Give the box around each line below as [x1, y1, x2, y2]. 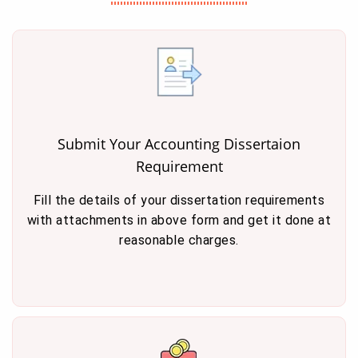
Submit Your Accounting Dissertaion [58, 134, 300, 153]
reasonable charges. [119, 233, 239, 248]
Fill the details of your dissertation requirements [34, 193, 324, 208]
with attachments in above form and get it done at [26, 213, 332, 228]
